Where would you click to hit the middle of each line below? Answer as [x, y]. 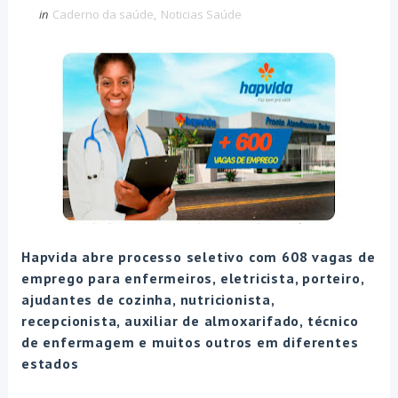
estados [52, 364]
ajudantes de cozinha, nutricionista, [147, 300]
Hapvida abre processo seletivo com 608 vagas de [198, 257]
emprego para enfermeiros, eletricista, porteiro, [192, 279]
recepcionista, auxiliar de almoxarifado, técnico [190, 321]
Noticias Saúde [201, 15]
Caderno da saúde [103, 15]
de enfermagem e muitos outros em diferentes [190, 342]
